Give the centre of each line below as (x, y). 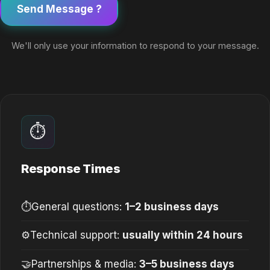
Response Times (71, 169)
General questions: (78, 206)
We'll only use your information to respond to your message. (135, 45)
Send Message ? (59, 9)
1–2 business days (172, 206)
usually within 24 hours (183, 235)
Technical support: (76, 235)
